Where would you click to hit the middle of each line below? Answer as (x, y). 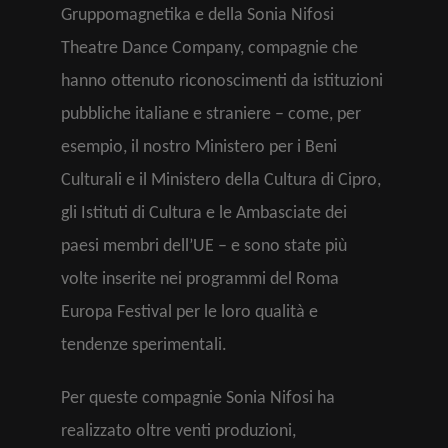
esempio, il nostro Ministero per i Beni (199, 147)
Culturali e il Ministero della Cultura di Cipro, (221, 180)
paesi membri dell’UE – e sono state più (204, 246)
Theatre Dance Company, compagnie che (209, 48)
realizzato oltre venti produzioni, (178, 431)
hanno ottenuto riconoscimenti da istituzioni (222, 81)
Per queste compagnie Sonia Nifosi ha (198, 398)
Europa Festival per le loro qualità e (189, 312)
